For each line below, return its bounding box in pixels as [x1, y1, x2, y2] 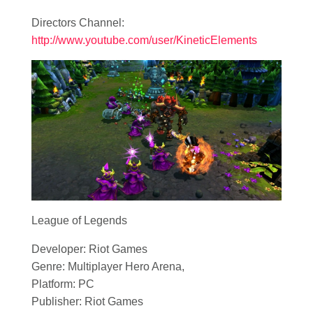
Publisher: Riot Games [31, 296, 143, 308]
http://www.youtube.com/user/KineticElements [31, 34, 257, 46]
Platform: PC [31, 278, 94, 291]
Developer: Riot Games [31, 243, 147, 256]
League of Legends [31, 214, 127, 227]
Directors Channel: [31, 17, 124, 29]
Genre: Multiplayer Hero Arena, [31, 261, 184, 273]
